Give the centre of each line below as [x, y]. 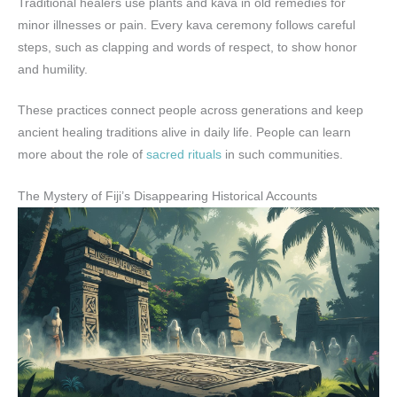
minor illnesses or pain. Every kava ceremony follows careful [187, 25]
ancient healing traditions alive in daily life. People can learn [184, 133]
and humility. [53, 69]
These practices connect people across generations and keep [191, 111]
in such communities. [282, 155]
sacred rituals [184, 155]
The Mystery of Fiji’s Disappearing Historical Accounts [167, 197]
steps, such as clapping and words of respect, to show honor [187, 47]
